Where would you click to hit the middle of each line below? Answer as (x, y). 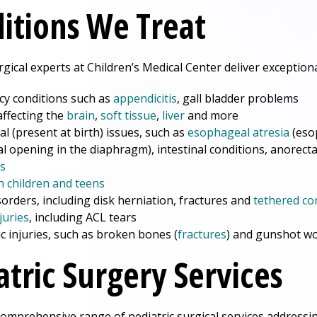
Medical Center (182, 68)
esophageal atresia (238, 133)
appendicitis (145, 99)
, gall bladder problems (238, 99)
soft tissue (128, 116)
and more (216, 116)
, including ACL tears (86, 218)
